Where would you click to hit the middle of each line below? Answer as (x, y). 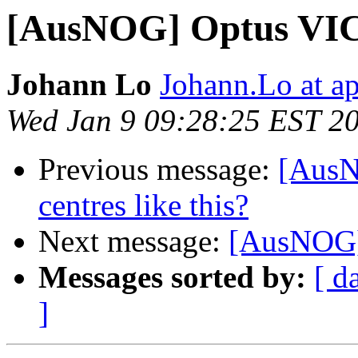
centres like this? (143, 205)
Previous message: (158, 169)
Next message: (133, 241)
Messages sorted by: (172, 277)
